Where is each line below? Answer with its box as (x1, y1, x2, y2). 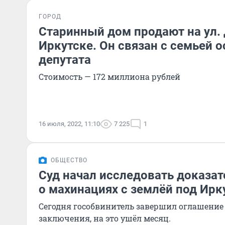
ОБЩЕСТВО (51, 157, 87, 164)
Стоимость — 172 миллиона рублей (39, 71, 180, 82)
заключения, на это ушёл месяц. (39, 213, 171, 223)
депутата (39, 53, 91, 67)
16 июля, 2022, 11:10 (39, 120, 100, 128)
